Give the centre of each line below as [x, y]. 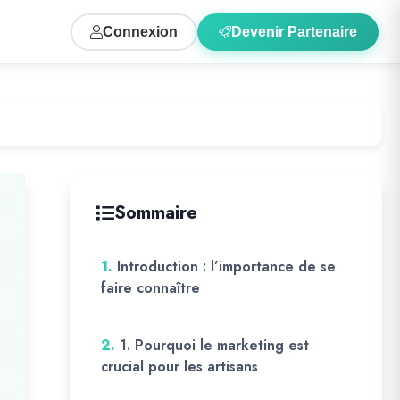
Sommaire [156, 213]
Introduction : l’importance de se [226, 267]
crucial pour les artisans [179, 367]
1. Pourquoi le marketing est [214, 345]
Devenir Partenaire [294, 31]
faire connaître [150, 288]
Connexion [140, 31]
